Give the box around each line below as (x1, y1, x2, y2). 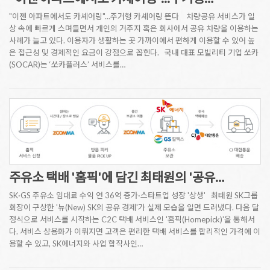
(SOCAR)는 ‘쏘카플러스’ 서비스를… (9, 59, 125, 69)
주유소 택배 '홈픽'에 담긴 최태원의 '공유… (9, 169, 224, 184)
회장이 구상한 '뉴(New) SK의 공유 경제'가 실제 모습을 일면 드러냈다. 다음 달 (9, 202, 259, 212)
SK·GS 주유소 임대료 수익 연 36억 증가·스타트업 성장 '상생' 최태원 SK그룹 (9, 190, 258, 200)
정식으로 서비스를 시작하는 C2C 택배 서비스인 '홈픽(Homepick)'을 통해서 (9, 214, 255, 224)
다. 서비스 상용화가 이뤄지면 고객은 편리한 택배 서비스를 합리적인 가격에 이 (9, 226, 260, 236)
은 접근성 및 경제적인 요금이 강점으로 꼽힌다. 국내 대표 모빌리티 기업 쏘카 (9, 47, 259, 57)
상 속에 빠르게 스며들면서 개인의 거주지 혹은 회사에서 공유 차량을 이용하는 (9, 23, 259, 33)
